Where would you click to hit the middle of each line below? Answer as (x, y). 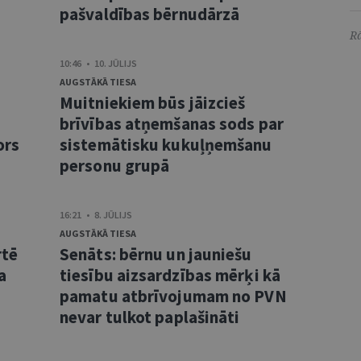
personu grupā (115, 166)
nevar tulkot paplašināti (150, 317)
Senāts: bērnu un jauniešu (156, 254)
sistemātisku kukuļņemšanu (166, 145)
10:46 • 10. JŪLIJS (98, 63)
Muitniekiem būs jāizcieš (153, 103)
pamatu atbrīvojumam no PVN (173, 296)
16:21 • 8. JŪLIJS (96, 215)
